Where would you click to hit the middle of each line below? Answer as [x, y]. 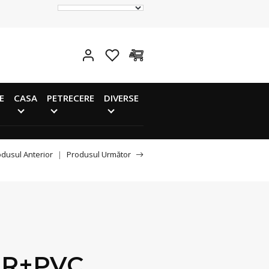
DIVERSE [121, 98]
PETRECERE [71, 98]
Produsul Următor [99, 155]
